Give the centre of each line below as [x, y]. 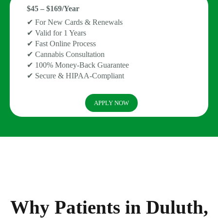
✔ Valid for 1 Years [56, 33]
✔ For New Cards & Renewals [75, 22]
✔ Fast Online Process [61, 43]
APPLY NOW [111, 103]
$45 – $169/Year [53, 8]
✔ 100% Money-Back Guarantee [78, 65]
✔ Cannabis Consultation [66, 54]
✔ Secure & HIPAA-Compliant [75, 75]
